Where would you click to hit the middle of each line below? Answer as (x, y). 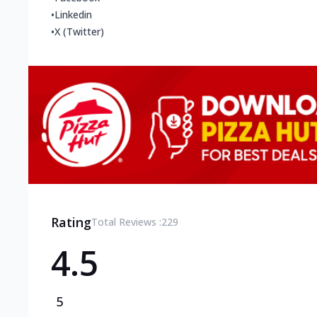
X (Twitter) (79, 32)
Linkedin (73, 15)
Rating (71, 222)
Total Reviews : (126, 221)
